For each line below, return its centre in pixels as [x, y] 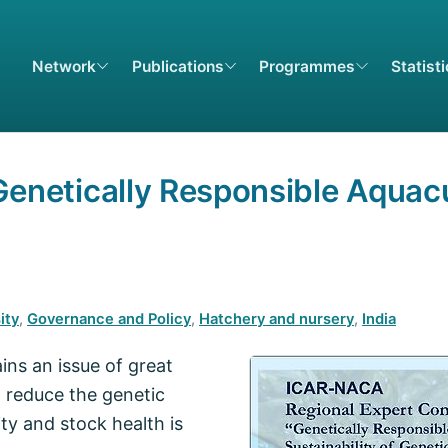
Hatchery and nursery [277, 318]
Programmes [307, 66]
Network [63, 66]
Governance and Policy [109, 318]
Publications [177, 66]
